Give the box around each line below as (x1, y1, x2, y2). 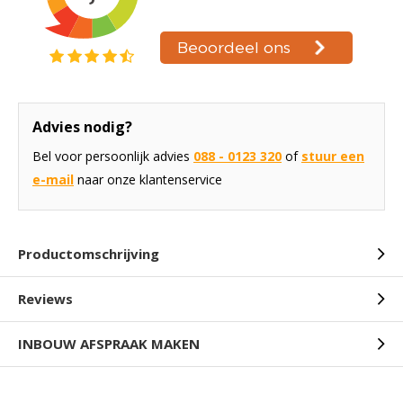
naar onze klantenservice (74, 171, 222, 188)
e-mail (32, 171, 74, 188)
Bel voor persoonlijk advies (32, 148, 193, 165)
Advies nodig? (32, 117, 132, 137)
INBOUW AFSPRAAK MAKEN (18, 335, 200, 353)
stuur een (301, 148, 364, 165)
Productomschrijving (18, 245, 159, 263)
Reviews (18, 290, 73, 308)
